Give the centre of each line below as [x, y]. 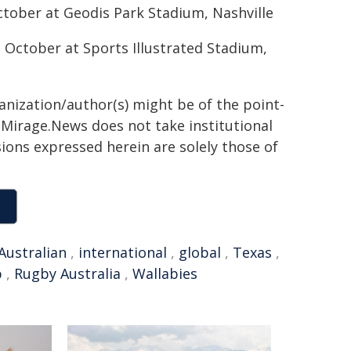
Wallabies [165, 273]
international [123, 252]
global [200, 252]
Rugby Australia [67, 273]
